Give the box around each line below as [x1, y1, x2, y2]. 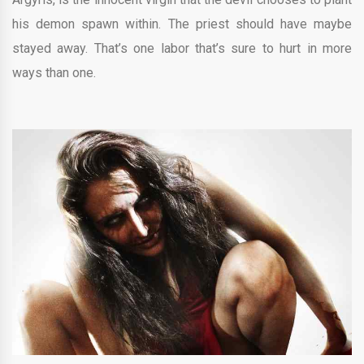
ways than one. [12, 64, 96, 80]
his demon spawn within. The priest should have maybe [12, 15, 352, 32]
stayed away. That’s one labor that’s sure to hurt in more [12, 40, 352, 56]
